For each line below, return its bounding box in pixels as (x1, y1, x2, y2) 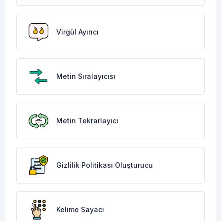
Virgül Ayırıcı (56, 28, 99, 36)
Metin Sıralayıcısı (56, 72, 115, 80)
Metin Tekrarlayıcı (56, 116, 118, 125)
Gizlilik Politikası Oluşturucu (56, 161, 153, 169)
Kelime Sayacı (56, 205, 104, 214)
